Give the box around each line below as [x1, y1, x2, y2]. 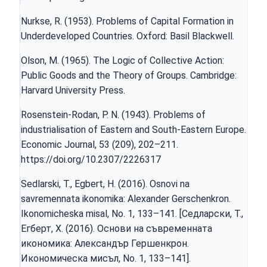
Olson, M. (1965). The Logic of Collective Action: [21, 54, 224, 66]
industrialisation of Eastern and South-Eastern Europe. [21, 123, 246, 135]
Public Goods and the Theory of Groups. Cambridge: [21, 69, 237, 81]
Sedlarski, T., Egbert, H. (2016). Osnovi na [21, 178, 190, 190]
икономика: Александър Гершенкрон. [21, 237, 189, 249]
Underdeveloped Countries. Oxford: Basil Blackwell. [21, 30, 234, 42]
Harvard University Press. [21, 84, 125, 96]
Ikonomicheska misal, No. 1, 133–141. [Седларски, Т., [21, 207, 243, 219]
